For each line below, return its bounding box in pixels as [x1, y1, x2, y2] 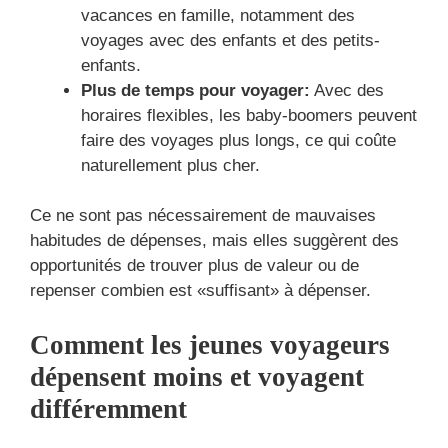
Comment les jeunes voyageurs [30, 329, 390, 360]
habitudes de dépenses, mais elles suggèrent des [30, 231, 399, 251]
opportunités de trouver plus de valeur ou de [30, 256, 359, 276]
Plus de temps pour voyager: [81, 80, 310, 100]
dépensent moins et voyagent [30, 361, 364, 392]
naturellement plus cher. [81, 155, 260, 175]
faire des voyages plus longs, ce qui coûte [81, 130, 396, 150]
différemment [30, 393, 187, 424]
